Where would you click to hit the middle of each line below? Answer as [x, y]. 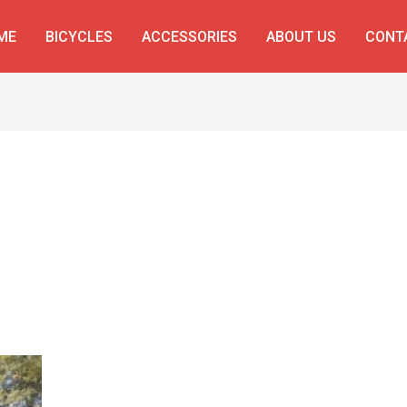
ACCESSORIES [189, 36]
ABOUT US [301, 36]
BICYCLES [79, 36]
